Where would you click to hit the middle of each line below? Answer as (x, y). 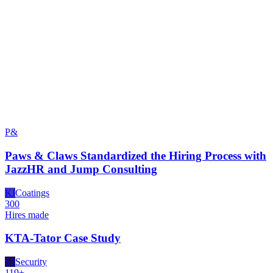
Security (31, 261)
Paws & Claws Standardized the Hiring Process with (136, 155)
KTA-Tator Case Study (63, 238)
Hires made (27, 214)
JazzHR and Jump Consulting (81, 169)
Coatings (32, 193)
